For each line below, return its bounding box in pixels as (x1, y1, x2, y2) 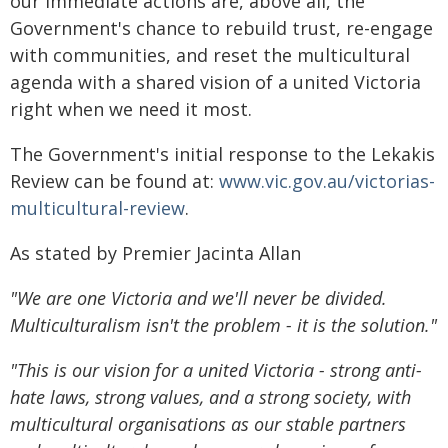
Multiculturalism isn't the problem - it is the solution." (10, 313, 437, 337)
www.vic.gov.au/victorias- (219, 169, 435, 193)
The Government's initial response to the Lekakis (10, 142, 435, 166)
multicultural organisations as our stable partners (10, 412, 406, 436)
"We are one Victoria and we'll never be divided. (10, 286, 387, 310)
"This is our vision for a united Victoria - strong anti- (10, 358, 422, 382)
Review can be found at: (10, 169, 219, 193)
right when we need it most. (10, 97, 252, 121)
